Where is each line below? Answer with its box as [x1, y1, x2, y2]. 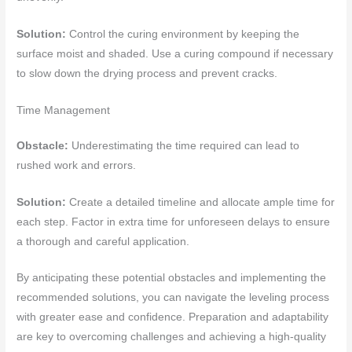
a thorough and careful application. [16, 235, 190, 247]
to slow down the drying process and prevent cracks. [16, 67, 278, 79]
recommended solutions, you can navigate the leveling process [16, 291, 330, 304]
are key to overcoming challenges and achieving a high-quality [16, 331, 327, 343]
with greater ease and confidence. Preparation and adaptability [16, 311, 329, 324]
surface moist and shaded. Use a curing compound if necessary [16, 47, 334, 60]
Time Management [16, 104, 111, 116]
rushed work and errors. [16, 159, 137, 171]
